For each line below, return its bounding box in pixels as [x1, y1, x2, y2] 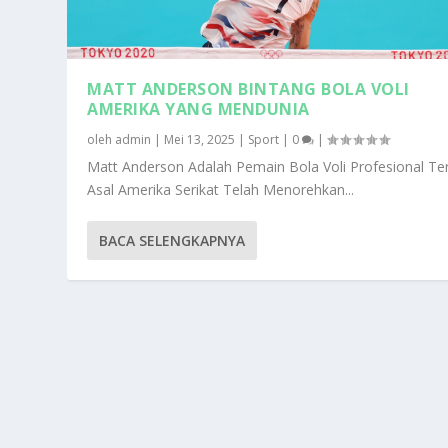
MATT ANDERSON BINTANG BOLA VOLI [87, 77, 410, 100]
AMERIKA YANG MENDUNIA [87, 97, 310, 120]
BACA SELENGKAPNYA [99, 230, 246, 250]
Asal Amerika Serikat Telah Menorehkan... [87, 179, 355, 199]
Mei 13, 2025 [164, 130, 236, 148]
